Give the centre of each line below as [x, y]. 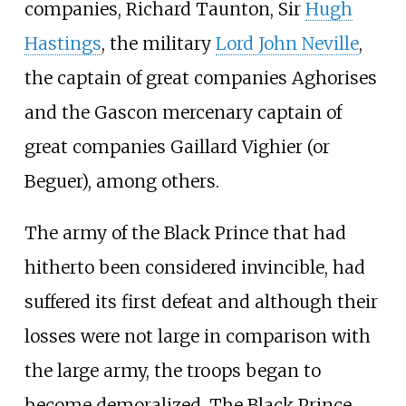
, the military [158, 43]
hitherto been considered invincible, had [194, 267]
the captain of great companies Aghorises [200, 77]
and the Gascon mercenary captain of [183, 112]
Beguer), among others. [121, 181]
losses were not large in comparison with [197, 336]
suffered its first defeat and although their [201, 301]
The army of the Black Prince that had [185, 232]
